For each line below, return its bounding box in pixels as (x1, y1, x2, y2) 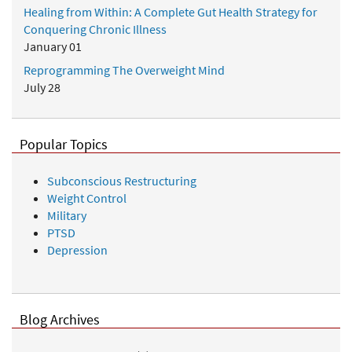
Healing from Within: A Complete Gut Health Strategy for (24, 3, 317, 20)
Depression (47, 241, 108, 258)
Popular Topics (20, 135, 108, 153)
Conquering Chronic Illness (24, 20, 167, 37)
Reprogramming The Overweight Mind (24, 61, 225, 78)
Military (47, 207, 86, 223)
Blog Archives (20, 310, 100, 328)
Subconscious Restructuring (47, 172, 196, 189)
